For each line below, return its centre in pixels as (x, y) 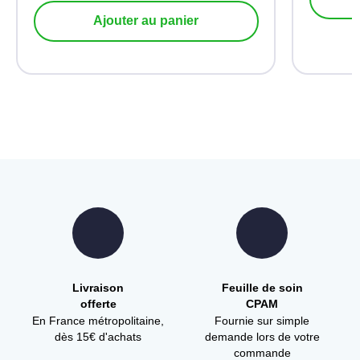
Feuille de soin (262, 288)
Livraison (98, 288)
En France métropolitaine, (98, 321)
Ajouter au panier (146, 21)
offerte (98, 304)
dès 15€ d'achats (98, 337)
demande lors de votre (262, 337)
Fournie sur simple (262, 321)
